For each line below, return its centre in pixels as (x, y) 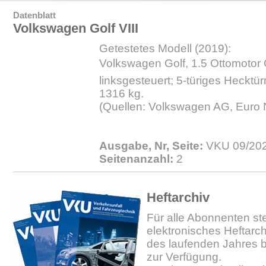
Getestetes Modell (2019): (165, 48)
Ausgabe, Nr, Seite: (151, 146)
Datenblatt (34, 15)
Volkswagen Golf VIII (76, 28)
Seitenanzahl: (136, 159)
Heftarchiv (178, 197)
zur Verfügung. (184, 257)
